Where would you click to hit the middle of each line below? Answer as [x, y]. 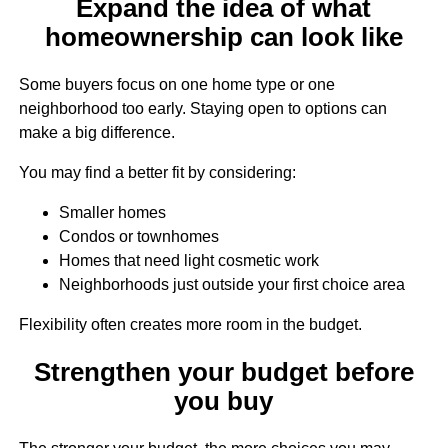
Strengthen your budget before [223, 372]
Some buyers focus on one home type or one [176, 84]
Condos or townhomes [138, 236]
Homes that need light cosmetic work [188, 260]
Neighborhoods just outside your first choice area [231, 284]
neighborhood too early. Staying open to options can [202, 108]
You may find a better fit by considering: [157, 172]
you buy [224, 401]
